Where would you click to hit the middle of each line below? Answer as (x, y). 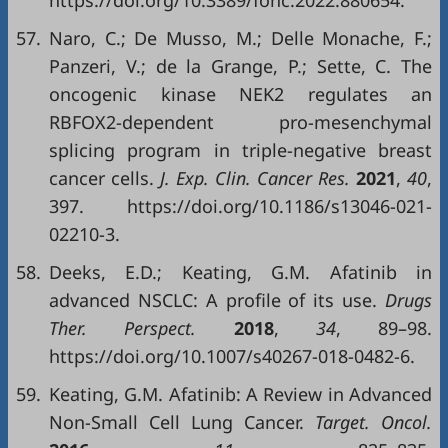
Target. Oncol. (368, 422)
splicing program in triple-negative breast (240, 150)
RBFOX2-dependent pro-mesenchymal (240, 122)
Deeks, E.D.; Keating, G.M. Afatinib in (240, 272)
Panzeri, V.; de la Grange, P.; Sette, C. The (240, 66)
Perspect (139, 328)
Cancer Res (298, 178)
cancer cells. (101, 178)
